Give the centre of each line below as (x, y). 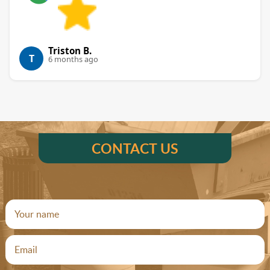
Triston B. (70, 50)
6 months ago (73, 59)
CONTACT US (135, 148)
